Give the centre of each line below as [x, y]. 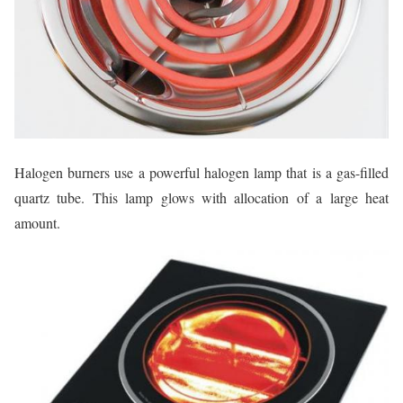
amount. [37, 223]
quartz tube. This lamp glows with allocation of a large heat [201, 198]
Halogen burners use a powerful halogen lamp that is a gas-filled [201, 173]
